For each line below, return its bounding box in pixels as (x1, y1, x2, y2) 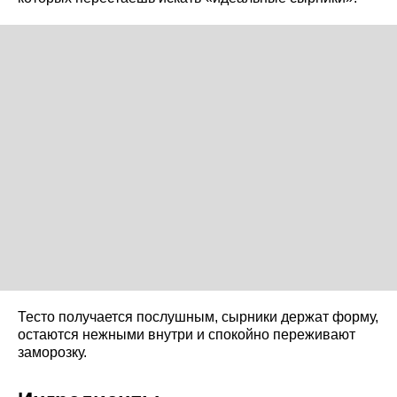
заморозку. (18, 344, 87, 360)
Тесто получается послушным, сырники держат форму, (18, 308, 378, 324)
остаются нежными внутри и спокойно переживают (18, 326, 355, 342)
